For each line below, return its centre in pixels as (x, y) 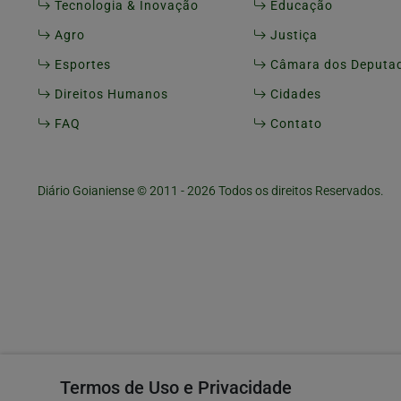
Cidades (294, 95)
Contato (294, 124)
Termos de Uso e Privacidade (176, 388)
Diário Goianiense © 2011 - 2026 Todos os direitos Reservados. (211, 192)
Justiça (292, 36)
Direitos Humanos (110, 95)
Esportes (81, 65)
